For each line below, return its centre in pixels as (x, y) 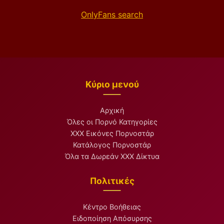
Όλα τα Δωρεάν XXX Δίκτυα (112, 156)
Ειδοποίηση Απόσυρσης (112, 218)
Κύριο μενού (112, 84)
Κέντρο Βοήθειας (112, 206)
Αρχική (112, 110)
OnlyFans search (112, 15)
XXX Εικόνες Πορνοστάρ (112, 133)
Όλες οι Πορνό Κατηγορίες (112, 121)
